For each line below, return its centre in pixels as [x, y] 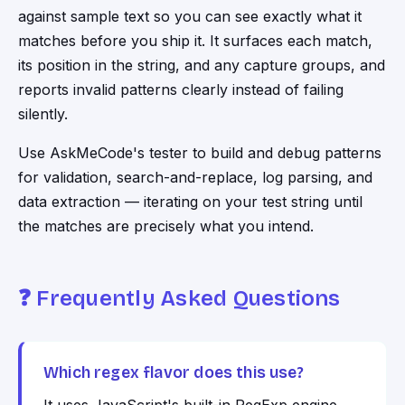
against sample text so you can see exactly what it [190, 17]
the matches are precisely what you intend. [166, 226]
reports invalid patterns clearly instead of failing [181, 90]
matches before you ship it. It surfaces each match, [195, 41]
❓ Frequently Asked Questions [179, 299]
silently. [43, 114]
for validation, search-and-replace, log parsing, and [195, 178]
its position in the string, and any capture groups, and [202, 66]
